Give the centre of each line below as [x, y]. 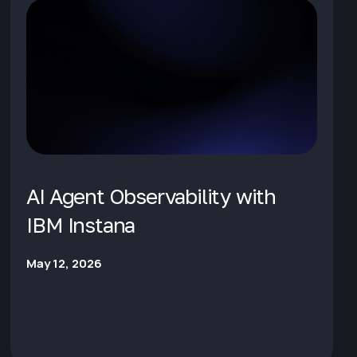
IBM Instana [81, 225]
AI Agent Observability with [151, 196]
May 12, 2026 [65, 263]
